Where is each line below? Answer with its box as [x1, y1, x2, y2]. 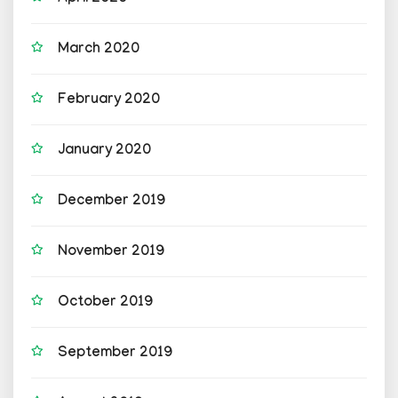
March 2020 [58, 42, 139, 59]
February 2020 [58, 92, 160, 109]
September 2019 [58, 346, 172, 362]
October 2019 [58, 295, 153, 312]
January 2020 [58, 143, 151, 160]
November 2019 [58, 244, 164, 261]
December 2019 [58, 194, 165, 211]
